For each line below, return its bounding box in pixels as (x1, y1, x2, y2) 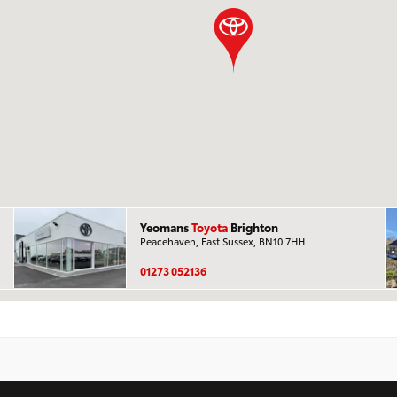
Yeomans (139, 219, 191, 235)
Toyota (191, 219, 228, 235)
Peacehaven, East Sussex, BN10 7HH (139, 235, 305, 248)
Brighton (227, 219, 278, 235)
